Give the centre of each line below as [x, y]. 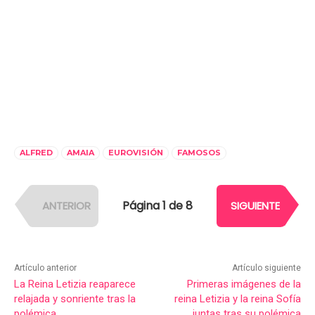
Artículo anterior [45, 268]
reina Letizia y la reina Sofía [237, 298]
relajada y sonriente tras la [75, 298]
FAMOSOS [199, 152]
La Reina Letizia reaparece [75, 284]
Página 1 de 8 [157, 206]
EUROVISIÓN [136, 152]
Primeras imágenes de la [244, 284]
